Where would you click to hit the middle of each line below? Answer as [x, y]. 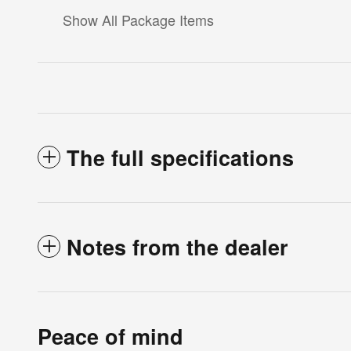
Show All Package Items [138, 19]
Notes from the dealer [177, 246]
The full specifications [180, 157]
